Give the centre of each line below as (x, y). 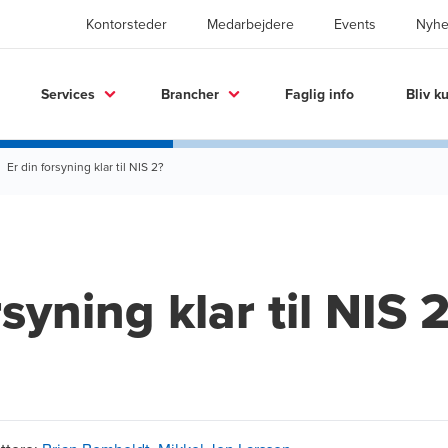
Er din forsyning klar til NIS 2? (85, 166)
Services (68, 93)
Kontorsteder (126, 24)
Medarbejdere (250, 24)
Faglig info (319, 93)
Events (355, 24)
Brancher (190, 93)
